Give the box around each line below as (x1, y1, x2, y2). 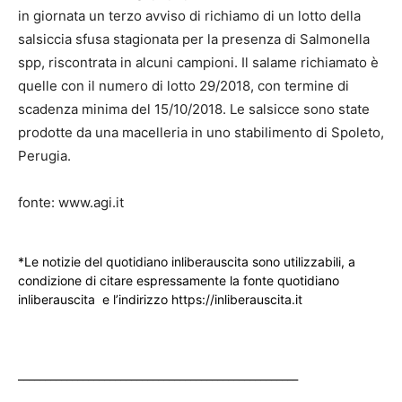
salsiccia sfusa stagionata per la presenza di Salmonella (18, 31, 370, 48)
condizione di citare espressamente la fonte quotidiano (18, 273, 339, 288)
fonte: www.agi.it (18, 194, 124, 211)
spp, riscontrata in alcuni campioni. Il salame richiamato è (18, 54, 379, 71)
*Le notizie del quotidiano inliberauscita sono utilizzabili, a (18, 254, 355, 269)
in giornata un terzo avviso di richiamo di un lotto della (18, 7, 361, 24)
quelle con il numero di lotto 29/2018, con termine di (18, 77, 349, 94)
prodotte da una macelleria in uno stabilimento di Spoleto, (18, 124, 384, 141)
